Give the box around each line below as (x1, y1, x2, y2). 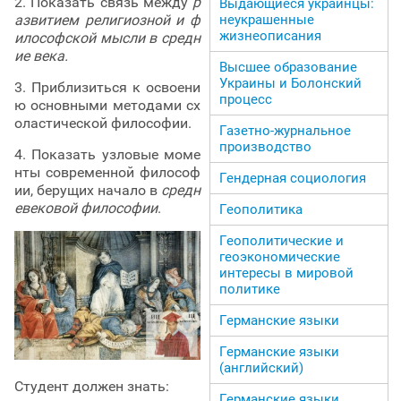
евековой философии (14, 199, 158, 217)
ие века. (14, 47, 68, 64)
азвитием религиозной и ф (14, 11, 200, 29)
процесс (219, 90, 272, 107)
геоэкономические (219, 248, 340, 265)
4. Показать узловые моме (14, 145, 200, 163)
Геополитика (219, 200, 303, 218)
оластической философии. (14, 114, 192, 132)
